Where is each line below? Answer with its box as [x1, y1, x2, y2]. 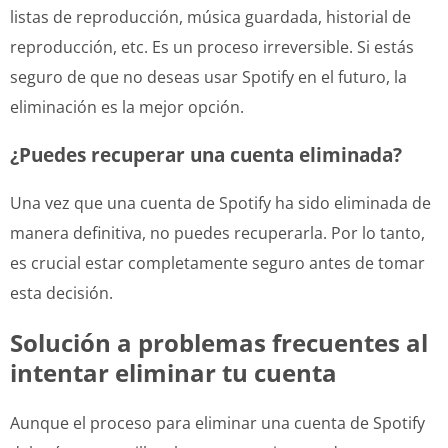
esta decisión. [10, 281, 113, 304]
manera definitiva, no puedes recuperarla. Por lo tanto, [10, 221, 425, 244]
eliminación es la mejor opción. [10, 95, 244, 118]
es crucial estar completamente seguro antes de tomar [10, 251, 425, 274]
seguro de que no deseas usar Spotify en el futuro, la [10, 65, 407, 88]
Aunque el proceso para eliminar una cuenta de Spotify [10, 411, 425, 434]
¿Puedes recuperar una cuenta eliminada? [10, 141, 402, 167]
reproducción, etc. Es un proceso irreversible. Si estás [10, 35, 414, 58]
